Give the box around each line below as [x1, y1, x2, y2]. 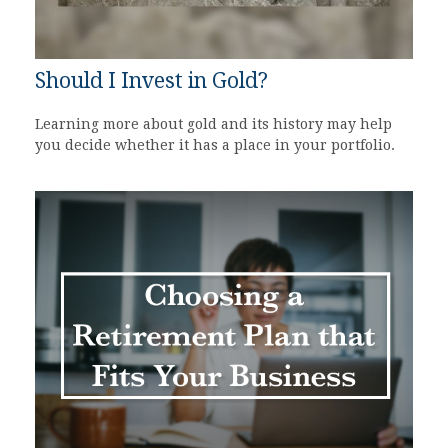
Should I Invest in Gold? [35, 67, 268, 93]
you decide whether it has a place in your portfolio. [35, 136, 395, 153]
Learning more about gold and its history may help [35, 115, 392, 132]
